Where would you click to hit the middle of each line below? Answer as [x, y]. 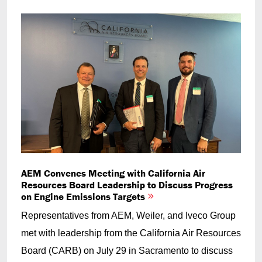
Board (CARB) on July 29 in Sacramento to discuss [127, 251]
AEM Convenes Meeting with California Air [113, 173]
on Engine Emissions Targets [84, 196]
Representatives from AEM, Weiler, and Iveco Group [128, 216]
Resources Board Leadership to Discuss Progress [127, 185]
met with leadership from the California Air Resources [131, 233]
